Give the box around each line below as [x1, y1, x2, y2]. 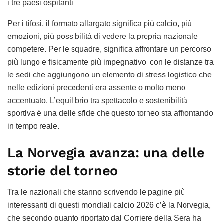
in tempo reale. [7, 121, 59, 130]
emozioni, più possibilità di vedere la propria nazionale [7, 32, 198, 40]
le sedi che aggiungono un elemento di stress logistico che [7, 70, 212, 79]
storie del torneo [7, 162, 118, 179]
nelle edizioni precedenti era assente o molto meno [7, 83, 185, 92]
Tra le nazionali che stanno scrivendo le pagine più [7, 188, 185, 197]
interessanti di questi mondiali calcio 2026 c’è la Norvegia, [7, 201, 211, 210]
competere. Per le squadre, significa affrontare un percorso [7, 44, 211, 53]
